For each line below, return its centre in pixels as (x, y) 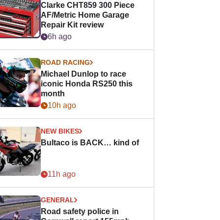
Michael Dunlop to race (84, 74)
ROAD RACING (66, 62)
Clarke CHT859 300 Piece (88, 5)
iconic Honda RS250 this (87, 84)
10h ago (62, 105)
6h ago (60, 37)
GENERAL (58, 200)
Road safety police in (80, 211)
